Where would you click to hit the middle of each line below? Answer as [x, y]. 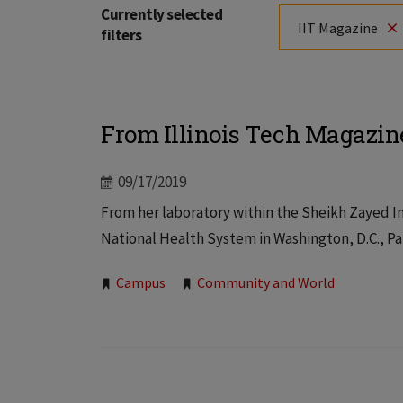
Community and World [266, 282]
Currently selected [161, 14]
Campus [141, 282]
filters [121, 35]
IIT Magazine [338, 27]
